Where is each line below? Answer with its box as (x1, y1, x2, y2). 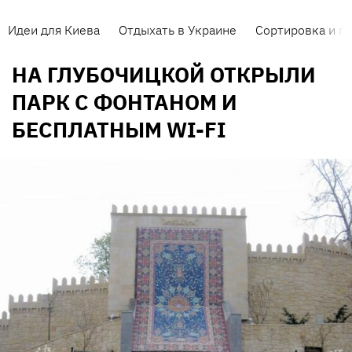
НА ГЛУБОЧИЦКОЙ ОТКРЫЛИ (12, 60, 316, 89)
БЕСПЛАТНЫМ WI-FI (12, 115, 226, 144)
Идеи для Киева (8, 22, 100, 38)
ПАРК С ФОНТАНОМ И (12, 88, 237, 116)
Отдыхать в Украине (119, 22, 236, 38)
